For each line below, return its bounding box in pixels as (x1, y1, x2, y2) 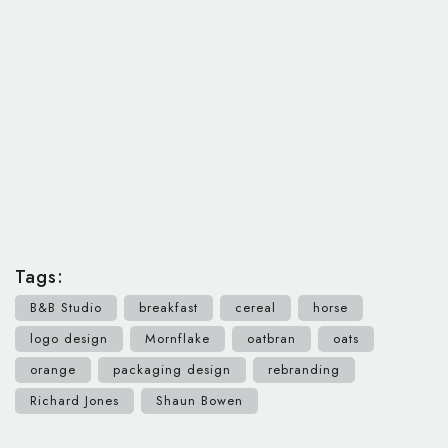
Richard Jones (30, 391, 119, 411)
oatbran (247, 329, 296, 349)
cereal (235, 298, 276, 318)
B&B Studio (30, 298, 102, 318)
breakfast (139, 298, 198, 318)
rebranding (268, 360, 340, 380)
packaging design (113, 360, 231, 380)
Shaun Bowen (156, 391, 243, 411)
